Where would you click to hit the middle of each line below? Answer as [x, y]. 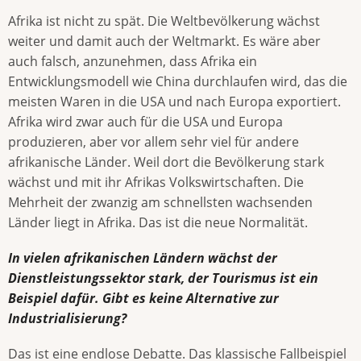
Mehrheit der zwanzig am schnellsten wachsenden [160, 202]
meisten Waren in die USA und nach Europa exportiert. [174, 101]
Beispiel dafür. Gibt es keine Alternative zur [143, 299]
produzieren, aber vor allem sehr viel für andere [154, 141]
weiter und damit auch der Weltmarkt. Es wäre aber [164, 41]
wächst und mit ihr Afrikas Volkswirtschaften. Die [156, 182]
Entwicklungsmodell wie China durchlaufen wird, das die [178, 81]
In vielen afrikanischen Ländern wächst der [143, 258]
